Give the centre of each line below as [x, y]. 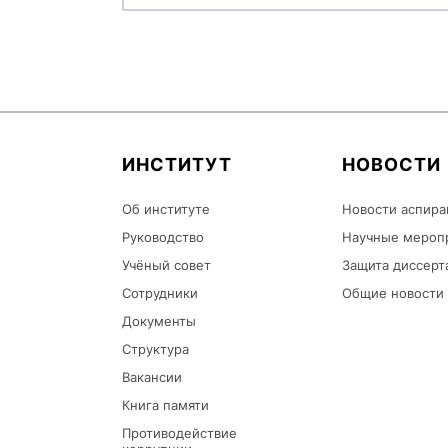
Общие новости [393, 293]
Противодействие [179, 433]
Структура [155, 349]
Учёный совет [166, 265]
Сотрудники [160, 293]
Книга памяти [165, 405]
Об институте [166, 209]
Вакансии [152, 377]
